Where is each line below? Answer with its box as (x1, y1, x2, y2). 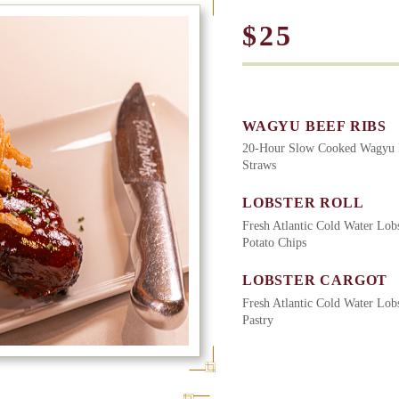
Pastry (242, 313, 273, 328)
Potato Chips (242, 236, 306, 250)
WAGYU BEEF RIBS (242, 118, 387, 134)
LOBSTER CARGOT (242, 273, 388, 289)
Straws (242, 159, 276, 173)
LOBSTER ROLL (242, 195, 364, 211)
